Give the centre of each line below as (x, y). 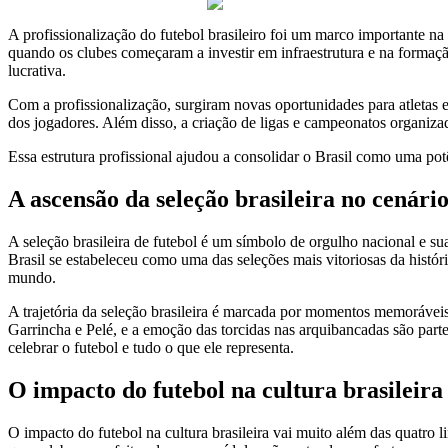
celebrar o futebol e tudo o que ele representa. (151, 347)
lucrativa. (37, 70)
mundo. (32, 277)
